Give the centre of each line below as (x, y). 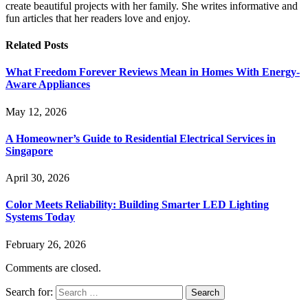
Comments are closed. (53, 267)
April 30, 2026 (37, 178)
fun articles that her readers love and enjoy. (98, 18)
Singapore (29, 151)
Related (25, 45)
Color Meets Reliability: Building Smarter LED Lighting (137, 205)
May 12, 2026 (36, 111)
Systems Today (40, 217)
